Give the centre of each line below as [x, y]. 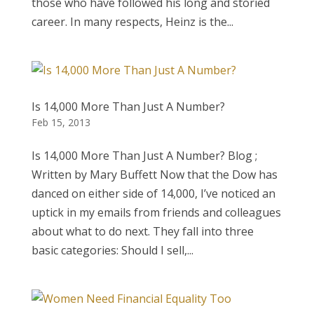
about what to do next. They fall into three [142, 231]
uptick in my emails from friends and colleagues [156, 212]
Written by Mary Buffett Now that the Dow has [154, 175]
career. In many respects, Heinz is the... [132, 22]
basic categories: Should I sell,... [112, 250]
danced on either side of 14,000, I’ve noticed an [153, 193]
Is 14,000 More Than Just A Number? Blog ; [144, 156]
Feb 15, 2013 [61, 122]
